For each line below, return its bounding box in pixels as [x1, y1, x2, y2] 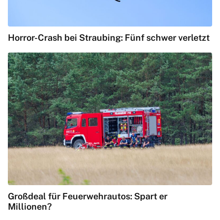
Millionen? [8, 201, 52, 212]
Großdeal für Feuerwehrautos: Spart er [8, 191, 167, 202]
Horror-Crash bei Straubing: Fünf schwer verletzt [8, 32, 210, 43]
